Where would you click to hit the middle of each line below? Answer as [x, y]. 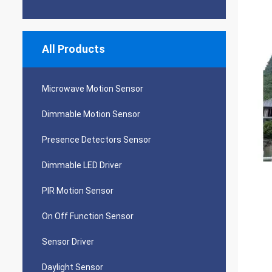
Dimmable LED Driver [82, 165]
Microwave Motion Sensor [93, 89]
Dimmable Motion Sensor [91, 114]
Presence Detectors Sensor [97, 140]
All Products [73, 49]
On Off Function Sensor [88, 216]
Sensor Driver [68, 242]
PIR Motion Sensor [78, 191]
